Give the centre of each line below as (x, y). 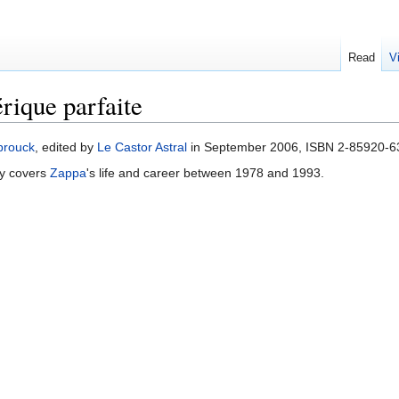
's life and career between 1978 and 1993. (205, 173)
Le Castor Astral (142, 147)
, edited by (66, 147)
